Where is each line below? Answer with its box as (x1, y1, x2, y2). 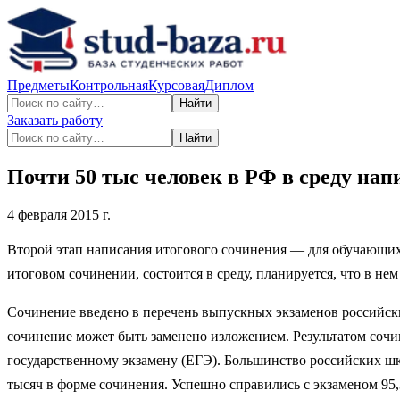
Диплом (204, 78, 254, 93)
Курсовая (148, 78, 204, 93)
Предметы (7, 78, 70, 93)
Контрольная (70, 78, 148, 93)
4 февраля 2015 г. (7, 206, 111, 222)
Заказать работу (7, 112, 103, 128)
